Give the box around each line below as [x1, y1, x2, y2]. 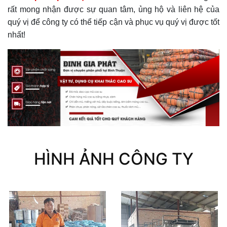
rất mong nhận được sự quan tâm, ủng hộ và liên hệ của [8, 5, 219, 14]
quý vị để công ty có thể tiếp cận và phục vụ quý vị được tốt [8, 18, 219, 26]
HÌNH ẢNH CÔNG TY [33, 149, 194, 169]
